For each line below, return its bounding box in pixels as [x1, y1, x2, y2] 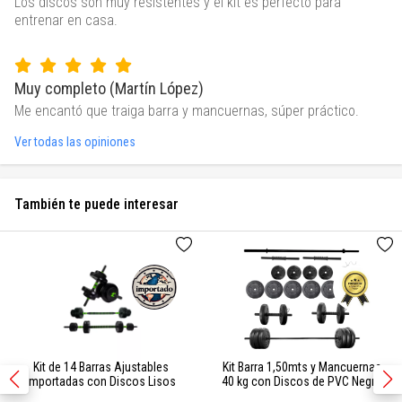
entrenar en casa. [14, 12, 118, 30]
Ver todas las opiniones [14, 135, 135, 150]
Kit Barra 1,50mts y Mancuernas [222, 360, 381, 375]
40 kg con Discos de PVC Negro [221, 374, 382, 389]
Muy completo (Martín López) [14, 79, 204, 99]
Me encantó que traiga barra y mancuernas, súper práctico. [14, 102, 359, 120]
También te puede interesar [14, 196, 179, 214]
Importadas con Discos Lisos [25, 374, 176, 389]
